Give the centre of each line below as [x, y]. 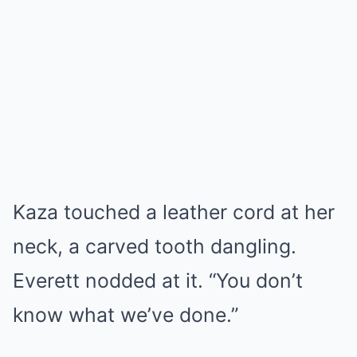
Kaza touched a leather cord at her [174, 212]
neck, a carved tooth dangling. [155, 247]
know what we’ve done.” [126, 315]
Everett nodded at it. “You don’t [158, 281]
